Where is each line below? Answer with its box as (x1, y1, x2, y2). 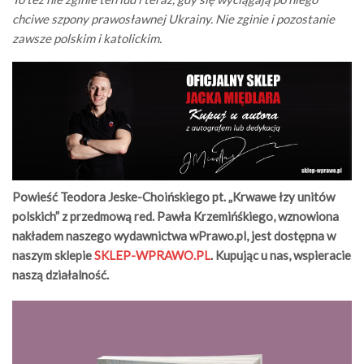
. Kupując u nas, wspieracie (210, 248, 351, 263)
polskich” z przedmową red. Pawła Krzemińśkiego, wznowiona (12, 209, 339, 224)
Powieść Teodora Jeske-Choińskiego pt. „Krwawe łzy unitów (12, 189, 335, 205)
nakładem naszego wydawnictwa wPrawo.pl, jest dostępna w (12, 228, 336, 244)
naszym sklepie (12, 248, 94, 263)
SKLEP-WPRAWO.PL (94, 248, 210, 263)
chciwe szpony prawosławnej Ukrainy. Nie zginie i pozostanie (12, 11, 335, 26)
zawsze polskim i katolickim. (12, 30, 162, 45)
